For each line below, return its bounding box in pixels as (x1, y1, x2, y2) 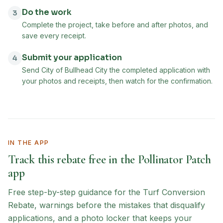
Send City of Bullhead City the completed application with (22, 66, 210, 74)
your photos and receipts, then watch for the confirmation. (22, 77, 213, 85)
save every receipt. (22, 31, 86, 40)
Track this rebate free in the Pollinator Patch (8, 152, 211, 167)
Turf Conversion (143, 187, 205, 197)
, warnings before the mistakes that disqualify (34, 200, 205, 210)
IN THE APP (8, 139, 49, 146)
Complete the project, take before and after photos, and (22, 20, 208, 29)
